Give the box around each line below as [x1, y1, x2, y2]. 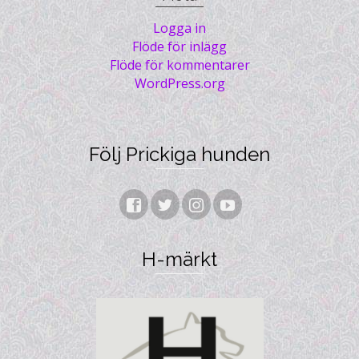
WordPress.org [134, 75, 225, 93]
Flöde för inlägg [132, 38, 227, 56]
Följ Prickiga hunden [89, 143, 270, 167]
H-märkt [142, 248, 217, 272]
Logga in [153, 19, 206, 38]
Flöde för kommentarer [109, 56, 250, 75]
